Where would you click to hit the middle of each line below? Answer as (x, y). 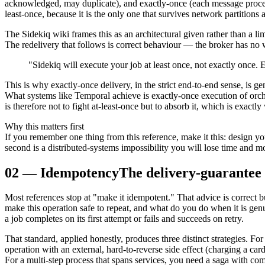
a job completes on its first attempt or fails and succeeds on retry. (124, 219)
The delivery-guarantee (190, 172)
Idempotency (80, 172)
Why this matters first (44, 126)
